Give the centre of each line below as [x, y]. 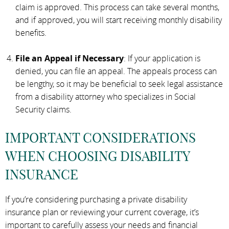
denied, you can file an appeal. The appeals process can [116, 71]
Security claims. [43, 109]
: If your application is [162, 58]
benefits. [31, 32]
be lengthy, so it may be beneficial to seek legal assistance [119, 84]
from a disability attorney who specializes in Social [106, 96]
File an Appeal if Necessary [70, 58]
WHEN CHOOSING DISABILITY [97, 156]
